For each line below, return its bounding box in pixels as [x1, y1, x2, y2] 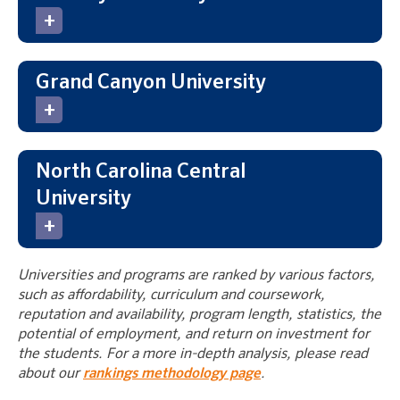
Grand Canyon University [36, 71, 266, 93]
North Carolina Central [36, 161, 246, 182]
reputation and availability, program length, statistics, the [18, 307, 381, 322]
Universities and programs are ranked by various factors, [18, 268, 375, 283]
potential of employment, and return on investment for [18, 327, 370, 342]
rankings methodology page [83, 366, 261, 381]
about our [18, 366, 83, 381]
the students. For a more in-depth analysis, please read [18, 346, 368, 362]
